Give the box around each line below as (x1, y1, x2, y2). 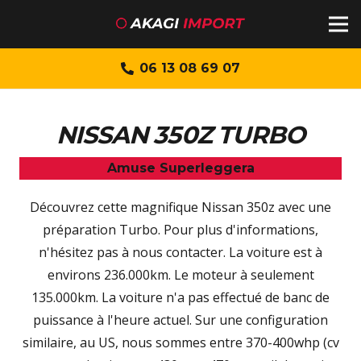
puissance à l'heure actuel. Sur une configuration (33, 311, 328, 329)
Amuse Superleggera (106, 160, 255, 176)
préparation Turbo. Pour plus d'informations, (43, 221, 318, 239)
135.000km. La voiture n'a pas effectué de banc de (31, 288, 330, 306)
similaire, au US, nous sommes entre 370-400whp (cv (22, 334, 339, 351)
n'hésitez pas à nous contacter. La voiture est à (39, 243, 322, 261)
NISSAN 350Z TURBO (56, 120, 305, 150)
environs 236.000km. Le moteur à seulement (47, 266, 314, 284)
